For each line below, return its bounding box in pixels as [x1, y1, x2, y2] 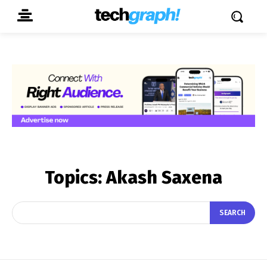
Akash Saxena [106, 166, 222, 188]
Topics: [45, 166, 106, 188]
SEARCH [219, 209, 246, 218]
